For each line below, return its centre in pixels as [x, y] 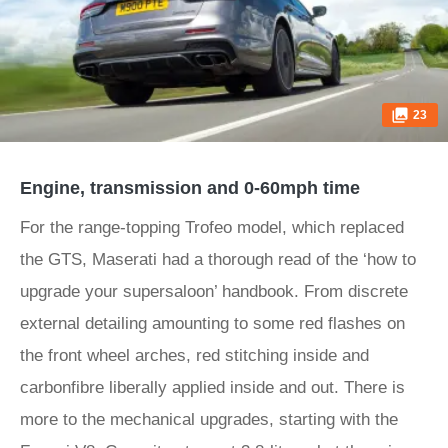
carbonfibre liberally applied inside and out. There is [212, 387]
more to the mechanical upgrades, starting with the [209, 419]
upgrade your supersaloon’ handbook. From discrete [214, 291]
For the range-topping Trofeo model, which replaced [212, 227]
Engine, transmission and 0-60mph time [190, 188]
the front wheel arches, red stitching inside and [194, 355]
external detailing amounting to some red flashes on [212, 323]
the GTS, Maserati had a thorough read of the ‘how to [218, 259]
